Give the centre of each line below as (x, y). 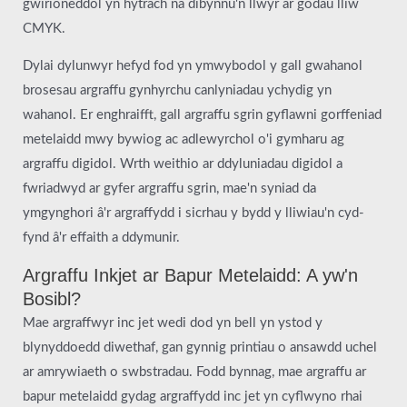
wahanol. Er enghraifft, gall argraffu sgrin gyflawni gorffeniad (202, 115)
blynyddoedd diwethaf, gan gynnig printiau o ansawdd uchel (200, 347)
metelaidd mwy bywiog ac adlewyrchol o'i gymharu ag (184, 140)
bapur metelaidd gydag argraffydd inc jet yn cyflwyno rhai (193, 396)
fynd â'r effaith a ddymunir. (101, 238)
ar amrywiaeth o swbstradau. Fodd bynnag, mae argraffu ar (194, 372)
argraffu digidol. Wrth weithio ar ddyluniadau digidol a (183, 164)
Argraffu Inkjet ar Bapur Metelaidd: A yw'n (190, 275)
